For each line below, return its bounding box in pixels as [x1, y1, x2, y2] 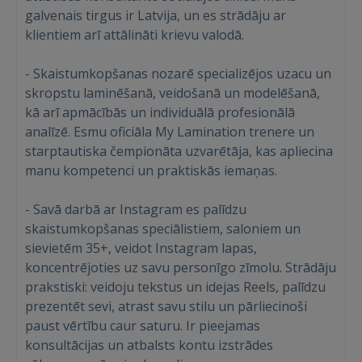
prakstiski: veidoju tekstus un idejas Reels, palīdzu [25, 278, 326, 296]
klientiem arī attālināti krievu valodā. [25, 26, 244, 44]
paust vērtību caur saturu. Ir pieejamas [25, 317, 260, 335]
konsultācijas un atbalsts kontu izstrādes [25, 336, 273, 354]
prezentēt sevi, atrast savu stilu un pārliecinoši [25, 297, 307, 315]
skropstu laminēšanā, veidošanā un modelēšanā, [25, 84, 320, 102]
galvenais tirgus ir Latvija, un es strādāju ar [25, 6, 286, 24]
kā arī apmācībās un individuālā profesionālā [25, 103, 295, 121]
